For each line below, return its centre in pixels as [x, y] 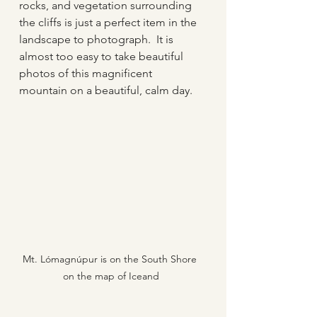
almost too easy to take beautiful [103, 56]
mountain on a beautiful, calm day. [106, 90]
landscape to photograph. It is [98, 39]
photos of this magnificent [87, 73]
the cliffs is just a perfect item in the [109, 22]
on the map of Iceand [111, 276]
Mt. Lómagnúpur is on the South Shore [111, 259]
